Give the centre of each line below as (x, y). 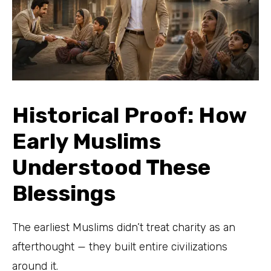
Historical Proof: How (129, 115)
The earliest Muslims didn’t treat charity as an (124, 227)
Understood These (111, 167)
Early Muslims (87, 141)
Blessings (64, 193)
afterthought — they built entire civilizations (120, 247)
